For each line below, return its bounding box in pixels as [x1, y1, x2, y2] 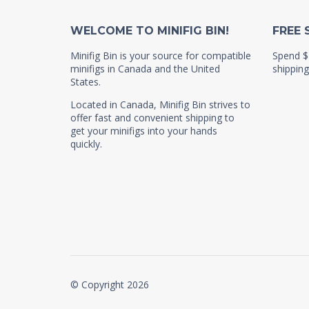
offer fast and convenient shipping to [70, 110, 235, 124]
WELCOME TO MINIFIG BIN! [70, 23, 229, 37]
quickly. [70, 137, 102, 150]
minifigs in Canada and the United [70, 61, 220, 75]
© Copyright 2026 [70, 277, 149, 291]
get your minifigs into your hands [70, 123, 217, 137]
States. [70, 74, 101, 88]
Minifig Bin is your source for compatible [70, 48, 251, 62]
